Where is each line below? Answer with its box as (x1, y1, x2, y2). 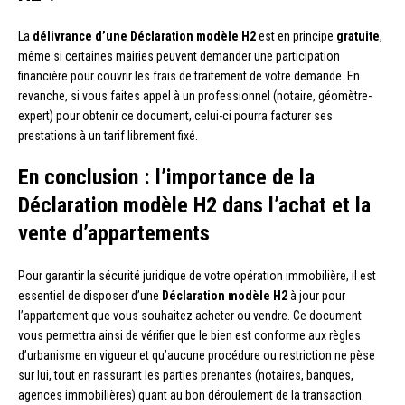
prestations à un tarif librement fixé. (18, 127, 198, 143)
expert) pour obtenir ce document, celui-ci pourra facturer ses (18, 108, 333, 123)
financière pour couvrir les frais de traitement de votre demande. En (18, 68, 360, 83)
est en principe (256, 28, 336, 43)
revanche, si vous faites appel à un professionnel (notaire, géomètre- (18, 88, 372, 103)
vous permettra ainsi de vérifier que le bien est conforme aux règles (18, 327, 361, 343)
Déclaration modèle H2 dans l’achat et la (18, 192, 371, 218)
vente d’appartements (18, 220, 210, 246)
